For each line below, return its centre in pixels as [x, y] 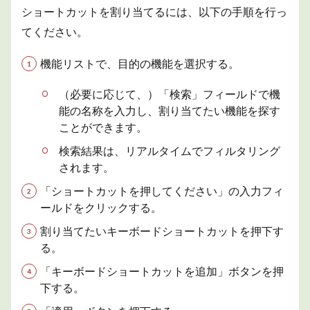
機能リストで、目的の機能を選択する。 [140, 64]
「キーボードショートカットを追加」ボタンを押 [162, 271]
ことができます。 [103, 127]
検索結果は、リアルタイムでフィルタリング [170, 151]
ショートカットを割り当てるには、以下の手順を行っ [154, 12]
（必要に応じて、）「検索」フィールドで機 [170, 94]
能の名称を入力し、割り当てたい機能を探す [170, 111]
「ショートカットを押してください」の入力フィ [162, 191]
